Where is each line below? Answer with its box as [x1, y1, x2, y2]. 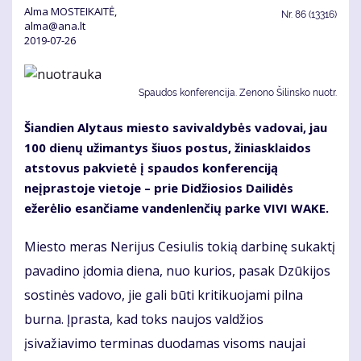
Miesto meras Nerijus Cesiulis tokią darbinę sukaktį [24, 238, 335, 256]
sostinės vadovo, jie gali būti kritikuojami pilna [24, 286, 303, 305]
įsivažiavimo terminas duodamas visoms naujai [24, 334, 305, 353]
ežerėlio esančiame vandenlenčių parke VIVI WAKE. [24, 200, 329, 217]
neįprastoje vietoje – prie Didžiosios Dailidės [24, 180, 293, 197]
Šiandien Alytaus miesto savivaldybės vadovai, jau [24, 119, 327, 136]
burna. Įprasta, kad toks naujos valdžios [24, 310, 263, 329]
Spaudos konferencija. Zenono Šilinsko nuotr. [139, 87, 337, 99]
